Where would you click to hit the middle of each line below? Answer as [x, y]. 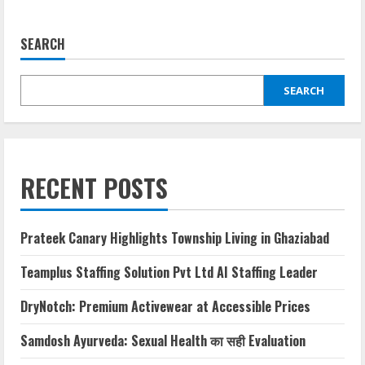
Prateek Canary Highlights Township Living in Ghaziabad [175, 238]
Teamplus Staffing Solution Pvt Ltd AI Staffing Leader [169, 273]
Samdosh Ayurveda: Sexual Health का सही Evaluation [163, 341]
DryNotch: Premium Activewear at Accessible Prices [165, 307]
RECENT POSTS [94, 188]
